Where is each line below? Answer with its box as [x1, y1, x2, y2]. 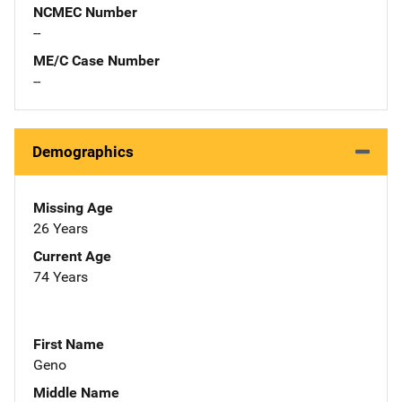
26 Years [33, 219, 88, 237]
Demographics [32, 142, 134, 161]
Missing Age [33, 198, 113, 216]
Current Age [33, 247, 111, 265]
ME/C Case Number [33, 51, 160, 69]
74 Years [33, 267, 88, 285]
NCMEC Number [33, 3, 137, 21]
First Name [33, 335, 104, 353]
